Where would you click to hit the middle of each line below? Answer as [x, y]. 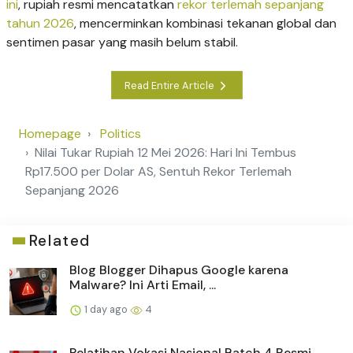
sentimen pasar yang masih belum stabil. [122, 43]
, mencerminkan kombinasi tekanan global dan [205, 24]
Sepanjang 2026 [72, 191]
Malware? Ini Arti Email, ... [143, 285]
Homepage [50, 134]
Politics [121, 134]
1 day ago [106, 310]
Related [59, 241]
